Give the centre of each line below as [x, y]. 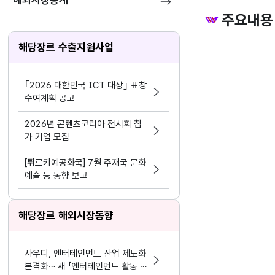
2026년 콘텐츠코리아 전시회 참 [83, 124]
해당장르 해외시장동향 [66, 215]
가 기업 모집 [47, 137]
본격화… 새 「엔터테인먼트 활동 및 [87, 266]
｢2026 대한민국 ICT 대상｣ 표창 [86, 85]
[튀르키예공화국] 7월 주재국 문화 [86, 163]
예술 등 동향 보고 [56, 176]
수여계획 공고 [50, 98]
